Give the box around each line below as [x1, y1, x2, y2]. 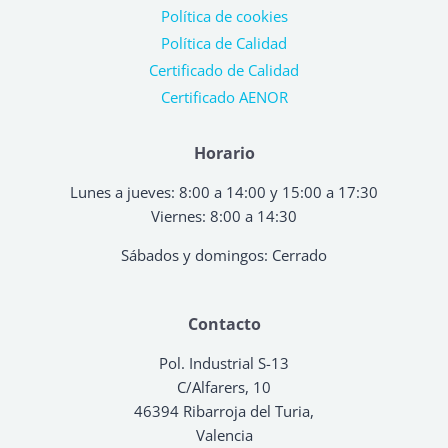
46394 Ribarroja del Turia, [134, 400, 314, 421]
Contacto [187, 312, 261, 335]
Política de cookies [160, 6, 288, 26]
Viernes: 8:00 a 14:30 [151, 205, 297, 226]
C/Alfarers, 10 [177, 376, 271, 397]
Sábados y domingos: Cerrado [121, 244, 327, 265]
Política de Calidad [161, 33, 287, 53]
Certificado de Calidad [149, 60, 299, 80]
